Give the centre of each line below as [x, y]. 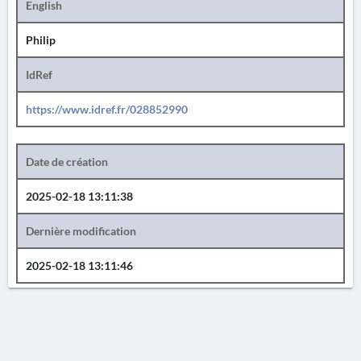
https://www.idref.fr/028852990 [107, 109]
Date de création [67, 162]
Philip [41, 40]
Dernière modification [81, 231]
